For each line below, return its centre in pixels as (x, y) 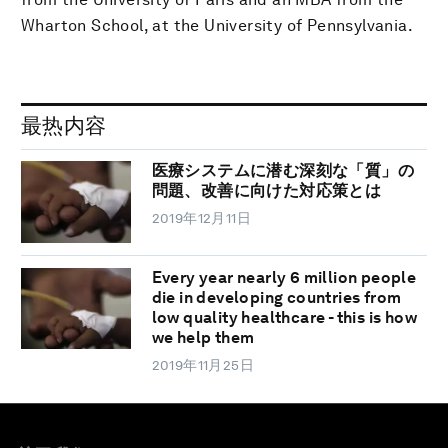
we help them (203, 337)
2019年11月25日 (203, 364)
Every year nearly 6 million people (284, 277)
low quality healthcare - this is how (284, 317)
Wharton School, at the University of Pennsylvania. (217, 25)
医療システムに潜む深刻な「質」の (283, 171)
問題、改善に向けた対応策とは (266, 191)
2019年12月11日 (201, 218)
